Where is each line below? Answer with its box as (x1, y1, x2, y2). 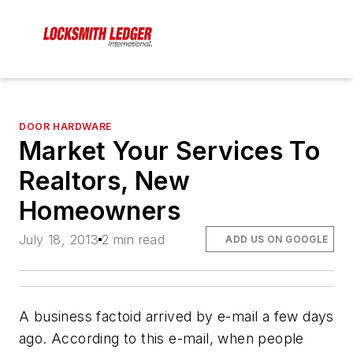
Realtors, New (19, 165, 191, 197)
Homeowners (19, 195, 180, 227)
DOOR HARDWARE (19, 121, 112, 133)
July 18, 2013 (19, 231, 99, 247)
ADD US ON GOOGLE (225, 232, 329, 245)
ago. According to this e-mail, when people (19, 329, 304, 347)
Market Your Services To (19, 136, 321, 167)
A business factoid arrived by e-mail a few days (19, 307, 334, 325)
